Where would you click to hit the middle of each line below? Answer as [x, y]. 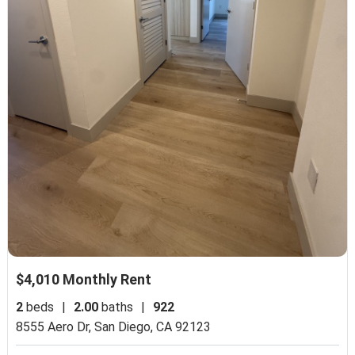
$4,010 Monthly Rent [84, 280]
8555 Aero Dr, [55, 327]
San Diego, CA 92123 [153, 327]
